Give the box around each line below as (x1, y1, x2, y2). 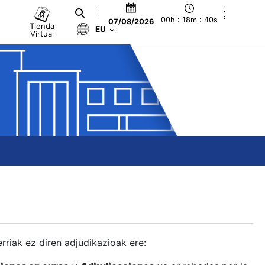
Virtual (30, 28, 54, 38)
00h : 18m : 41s (161, 15, 218, 25)
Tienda (30, 21, 55, 31)
